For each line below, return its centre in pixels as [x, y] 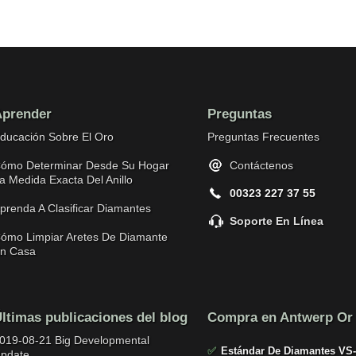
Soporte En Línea [276, 221]
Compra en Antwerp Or [280, 317]
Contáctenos [261, 165]
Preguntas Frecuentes [263, 137]
